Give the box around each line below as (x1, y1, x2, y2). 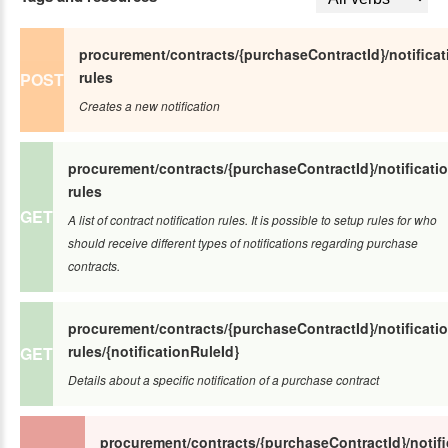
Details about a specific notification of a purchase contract (68, 370, 379, 388)
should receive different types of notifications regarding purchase (68, 233, 418, 251)
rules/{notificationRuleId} (68, 340, 239, 361)
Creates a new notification (79, 96, 220, 114)
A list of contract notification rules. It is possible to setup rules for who (68, 210, 437, 228)
